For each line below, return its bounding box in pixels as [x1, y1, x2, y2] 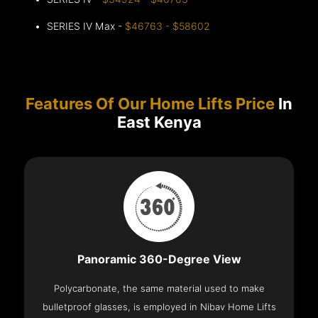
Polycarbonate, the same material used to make [53, 283, 265, 295]
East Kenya [116, 113, 202, 132]
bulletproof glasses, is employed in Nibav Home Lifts [42, 301, 276, 313]
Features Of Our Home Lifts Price [26, 94, 275, 114]
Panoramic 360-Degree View [77, 253, 241, 267]
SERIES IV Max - [47, 21, 126, 33]
